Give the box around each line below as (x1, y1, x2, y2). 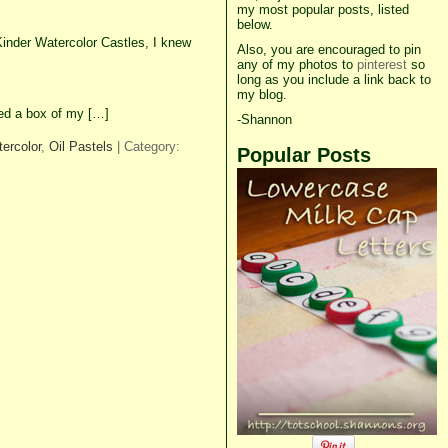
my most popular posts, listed (236, 2, 409, 17)
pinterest (356, 57, 407, 72)
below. (236, 17, 273, 32)
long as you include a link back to (236, 72, 431, 87)
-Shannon (236, 112, 292, 127)
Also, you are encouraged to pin (236, 42, 421, 57)
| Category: (112, 139, 180, 155)
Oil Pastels (48, 139, 113, 155)
